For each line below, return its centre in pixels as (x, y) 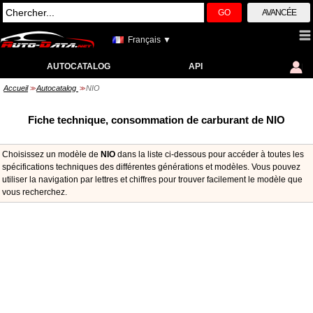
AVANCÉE (279, 13)
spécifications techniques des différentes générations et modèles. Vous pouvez (151, 167)
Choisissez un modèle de (51, 154)
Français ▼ (150, 40)
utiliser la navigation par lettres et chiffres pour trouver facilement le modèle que (152, 180)
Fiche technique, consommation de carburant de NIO (156, 120)
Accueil (16, 88)
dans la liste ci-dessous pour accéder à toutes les (210, 154)
